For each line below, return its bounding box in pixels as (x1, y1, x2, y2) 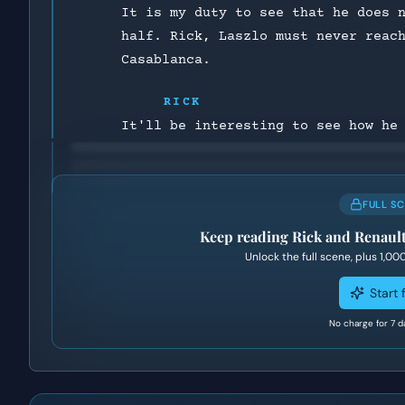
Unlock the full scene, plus (244, 250, 380, 264)
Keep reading (199, 227, 292, 246)
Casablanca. (120, 52, 211, 68)
